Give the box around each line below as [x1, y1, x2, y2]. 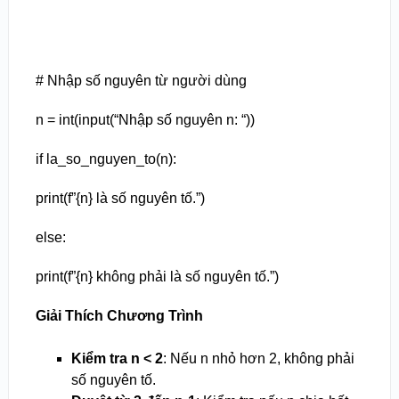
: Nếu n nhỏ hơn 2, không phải [162, 351, 354, 367]
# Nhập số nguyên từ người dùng [35, 73, 247, 89]
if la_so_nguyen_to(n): [35, 151, 176, 167]
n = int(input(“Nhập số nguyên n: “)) [35, 112, 255, 128]
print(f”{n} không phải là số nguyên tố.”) [35, 269, 279, 285]
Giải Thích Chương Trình [35, 308, 203, 324]
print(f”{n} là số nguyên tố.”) [35, 191, 205, 207]
